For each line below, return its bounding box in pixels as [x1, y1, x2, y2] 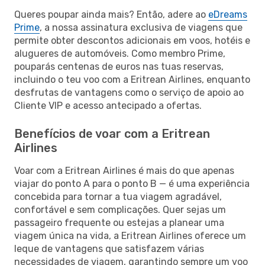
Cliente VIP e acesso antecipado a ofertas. [14, 99, 202, 111]
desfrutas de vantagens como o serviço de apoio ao [14, 86, 244, 98]
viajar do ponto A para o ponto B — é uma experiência [14, 177, 250, 189]
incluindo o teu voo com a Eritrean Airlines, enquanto [14, 73, 250, 85]
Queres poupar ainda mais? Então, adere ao [14, 8, 208, 20]
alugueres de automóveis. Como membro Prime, [14, 47, 225, 59]
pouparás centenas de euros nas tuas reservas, [14, 60, 224, 72]
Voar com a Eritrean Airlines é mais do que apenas [14, 164, 234, 176]
